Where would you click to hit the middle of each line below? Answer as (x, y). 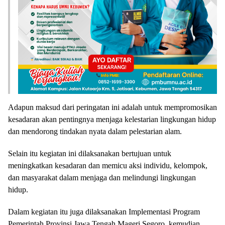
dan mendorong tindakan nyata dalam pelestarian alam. (95, 131)
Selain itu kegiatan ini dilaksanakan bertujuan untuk (90, 153)
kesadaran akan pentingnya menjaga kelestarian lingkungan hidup (112, 119)
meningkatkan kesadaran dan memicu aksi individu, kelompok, (108, 165)
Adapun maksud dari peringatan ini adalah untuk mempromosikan (113, 107)
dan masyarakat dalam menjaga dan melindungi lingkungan (102, 177)
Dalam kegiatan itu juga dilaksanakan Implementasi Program (104, 211)
